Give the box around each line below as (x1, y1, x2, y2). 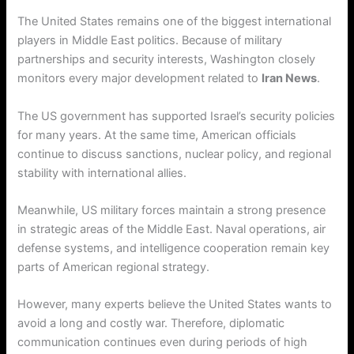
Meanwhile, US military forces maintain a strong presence (17, 203, 326, 218)
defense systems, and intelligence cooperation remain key (17, 241, 330, 256)
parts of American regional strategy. (17, 260, 210, 275)
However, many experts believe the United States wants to (17, 297, 333, 312)
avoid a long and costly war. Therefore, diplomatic (17, 316, 285, 331)
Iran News (262, 71, 318, 86)
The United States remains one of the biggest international (17, 14, 332, 29)
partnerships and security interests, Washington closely (17, 52, 316, 67)
